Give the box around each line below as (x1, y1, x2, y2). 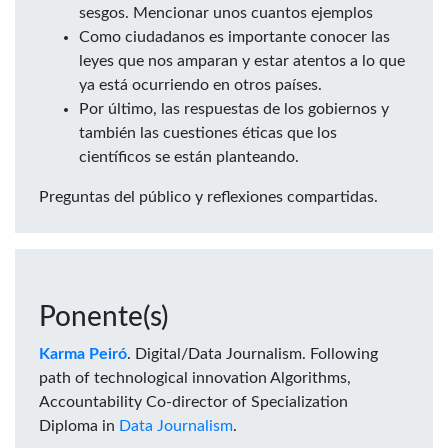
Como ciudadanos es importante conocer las (79, 29, 390, 46)
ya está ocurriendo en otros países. (79, 77, 322, 94)
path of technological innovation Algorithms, (39, 370, 351, 387)
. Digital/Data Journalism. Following (127, 346, 378, 363)
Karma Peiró (39, 346, 127, 363)
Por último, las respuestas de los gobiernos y (79, 101, 389, 118)
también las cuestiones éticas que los (79, 125, 337, 142)
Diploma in (39, 418, 119, 435)
